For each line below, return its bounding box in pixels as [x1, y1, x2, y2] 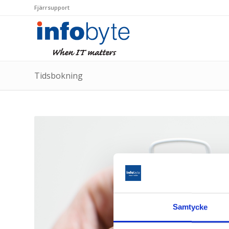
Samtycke [172, 202, 208, 212]
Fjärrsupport [34, 4, 70, 11]
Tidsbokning [34, 70, 83, 81]
